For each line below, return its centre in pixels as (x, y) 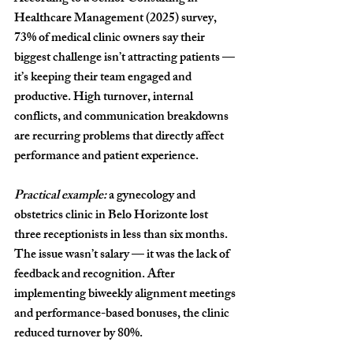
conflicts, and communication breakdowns (123, 118)
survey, (199, 20)
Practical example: (60, 197)
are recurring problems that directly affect (120, 138)
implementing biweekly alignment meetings (126, 295)
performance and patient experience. (106, 158)
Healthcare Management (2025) (97, 20)
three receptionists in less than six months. (122, 236)
